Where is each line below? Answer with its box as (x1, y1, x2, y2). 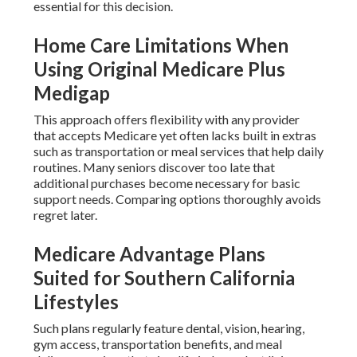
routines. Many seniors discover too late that (33, 159, 275, 175)
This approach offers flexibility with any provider (33, 112, 300, 127)
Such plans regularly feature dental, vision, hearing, (33, 320, 304, 336)
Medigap (33, 81, 110, 105)
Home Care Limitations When (33, 33, 288, 57)
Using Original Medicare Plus (33, 57, 285, 81)
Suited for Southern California (33, 266, 295, 290)
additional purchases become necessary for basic (33, 175, 300, 191)
